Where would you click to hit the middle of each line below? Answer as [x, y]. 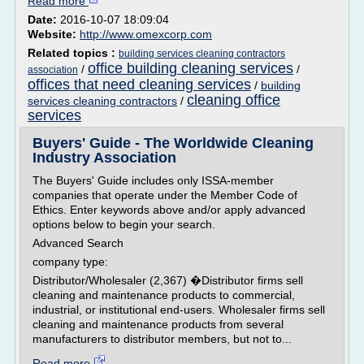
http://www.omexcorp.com [146, 34]
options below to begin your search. [124, 224]
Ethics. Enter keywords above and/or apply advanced [169, 210]
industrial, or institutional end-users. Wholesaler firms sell [179, 310]
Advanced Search [78, 243]
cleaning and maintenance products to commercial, [164, 295]
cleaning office [234, 100]
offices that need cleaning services [139, 84]
